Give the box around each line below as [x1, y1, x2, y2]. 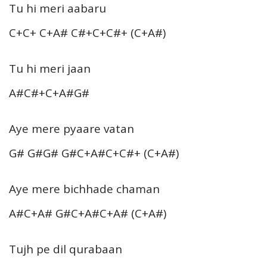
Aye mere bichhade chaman [9, 181, 160, 197]
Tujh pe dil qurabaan [9, 241, 122, 257]
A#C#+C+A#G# [9, 85, 89, 101]
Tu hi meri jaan [9, 60, 91, 76]
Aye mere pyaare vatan [9, 120, 134, 136]
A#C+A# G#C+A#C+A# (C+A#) [9, 205, 166, 221]
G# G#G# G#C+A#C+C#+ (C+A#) [9, 145, 179, 161]
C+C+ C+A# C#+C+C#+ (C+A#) [9, 24, 166, 41]
